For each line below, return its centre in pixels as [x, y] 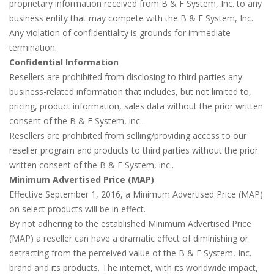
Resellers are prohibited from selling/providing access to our [128, 135]
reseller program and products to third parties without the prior [134, 150]
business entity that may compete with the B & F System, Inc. [131, 18]
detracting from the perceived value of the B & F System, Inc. [130, 253]
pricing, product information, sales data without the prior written [136, 106]
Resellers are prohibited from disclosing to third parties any [126, 77]
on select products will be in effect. [77, 209]
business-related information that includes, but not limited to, [130, 91]
